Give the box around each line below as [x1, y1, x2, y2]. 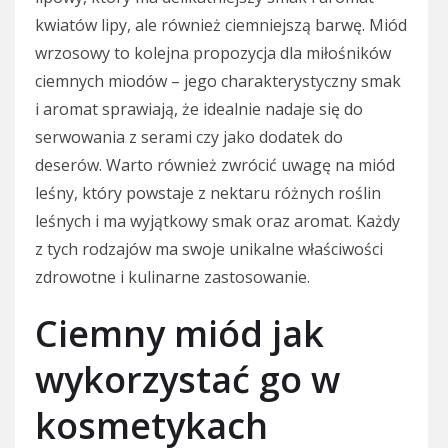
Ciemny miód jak [35, 308, 324, 358]
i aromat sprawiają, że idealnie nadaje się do [35, 97, 363, 120]
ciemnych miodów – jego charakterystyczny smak [35, 69, 401, 92]
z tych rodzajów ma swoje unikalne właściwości [35, 237, 383, 260]
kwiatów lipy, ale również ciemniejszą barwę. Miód [35, 13, 407, 36]
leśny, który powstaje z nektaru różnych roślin [35, 181, 381, 204]
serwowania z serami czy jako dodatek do [35, 125, 343, 148]
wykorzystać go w [35, 354, 340, 404]
